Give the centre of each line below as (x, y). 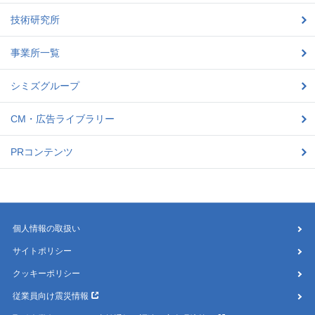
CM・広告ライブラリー (63, 119)
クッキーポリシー (46, 274)
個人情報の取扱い (46, 229)
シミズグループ (45, 86)
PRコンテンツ (42, 152)
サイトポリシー (42, 251)
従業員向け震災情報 (51, 296)
